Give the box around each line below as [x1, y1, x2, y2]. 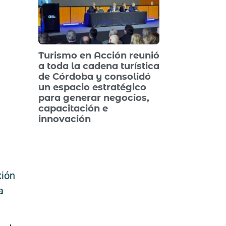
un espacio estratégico [38, 82, 146, 93]
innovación [38, 114, 91, 125]
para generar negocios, [38, 92, 149, 104]
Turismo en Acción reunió [38, 50, 159, 62]
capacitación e [38, 103, 108, 115]
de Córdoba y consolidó [38, 71, 151, 83]
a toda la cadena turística [38, 61, 159, 72]
